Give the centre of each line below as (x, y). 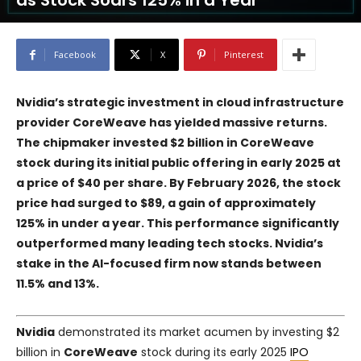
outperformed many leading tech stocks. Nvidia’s (170, 244)
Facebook (75, 55)
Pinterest (244, 55)
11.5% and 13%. (58, 284)
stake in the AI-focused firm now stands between (169, 264)
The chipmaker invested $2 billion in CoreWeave (165, 143)
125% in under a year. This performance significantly (178, 224)
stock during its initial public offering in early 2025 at (178, 163)
